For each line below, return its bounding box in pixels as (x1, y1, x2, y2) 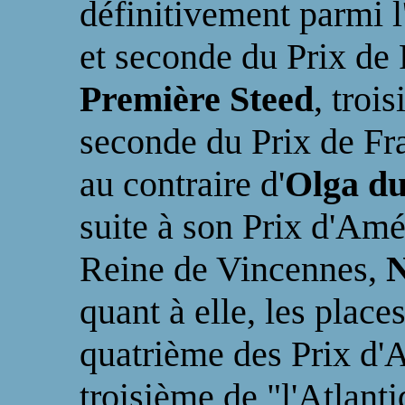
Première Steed (80, 79, 314, 119)
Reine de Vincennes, (80, 249, 386, 289)
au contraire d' (80, 164, 285, 204)
